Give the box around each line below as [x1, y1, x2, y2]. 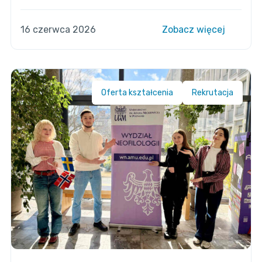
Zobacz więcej [162, 24, 228, 35]
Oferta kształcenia [101, 88, 174, 98]
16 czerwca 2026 [20, 24, 96, 35]
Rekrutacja [192, 88, 234, 98]
